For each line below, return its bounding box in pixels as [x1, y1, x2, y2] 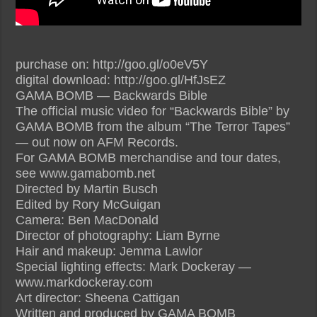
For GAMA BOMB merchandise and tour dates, [16, 150, 282, 165]
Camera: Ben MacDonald [16, 212, 159, 227]
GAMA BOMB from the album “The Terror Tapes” [16, 119, 291, 134]
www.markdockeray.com [16, 275, 154, 289]
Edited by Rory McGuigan [16, 197, 161, 212]
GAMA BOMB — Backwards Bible [16, 88, 208, 103]
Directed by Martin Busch [16, 181, 158, 196]
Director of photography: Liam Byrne [16, 228, 221, 243]
